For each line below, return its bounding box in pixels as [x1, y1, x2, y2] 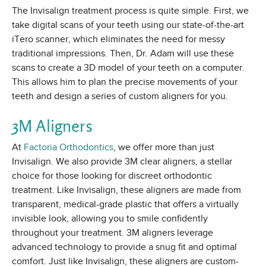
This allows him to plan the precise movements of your [12, 77, 237, 88]
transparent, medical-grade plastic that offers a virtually [12, 199, 239, 210]
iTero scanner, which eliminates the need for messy [12, 34, 225, 45]
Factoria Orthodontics [24, 142, 113, 153]
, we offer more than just [113, 142, 214, 153]
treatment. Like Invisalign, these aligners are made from [12, 185, 241, 196]
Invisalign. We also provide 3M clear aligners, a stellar [12, 156, 232, 167]
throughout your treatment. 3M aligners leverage [12, 227, 213, 239]
